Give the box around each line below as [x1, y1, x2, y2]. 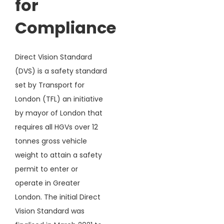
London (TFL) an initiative [14, 93, 103, 104]
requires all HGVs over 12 [14, 121, 98, 132]
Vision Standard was [14, 205, 84, 216]
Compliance [14, 16, 116, 39]
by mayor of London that [14, 107, 102, 118]
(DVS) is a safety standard [14, 65, 107, 76]
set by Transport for [14, 79, 84, 90]
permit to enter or [14, 163, 78, 174]
